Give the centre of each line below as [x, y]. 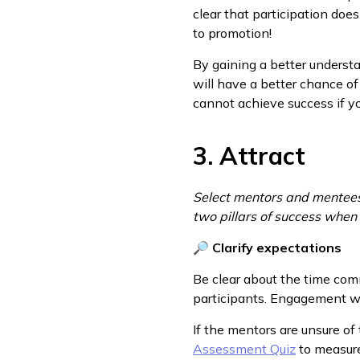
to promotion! [232, 33]
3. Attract [249, 156]
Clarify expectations [277, 247]
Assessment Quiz [244, 349]
